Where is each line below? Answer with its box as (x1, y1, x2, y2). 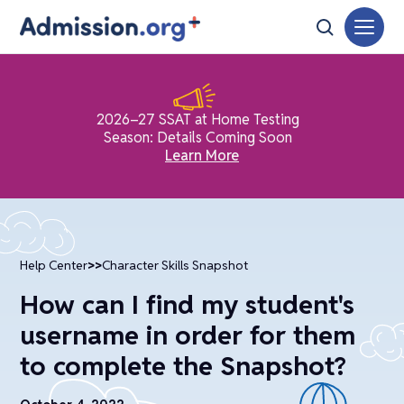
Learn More (165, 146, 239, 166)
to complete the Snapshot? (20, 349, 347, 382)
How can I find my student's (20, 288, 355, 321)
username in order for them (20, 318, 356, 352)
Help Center (20, 257, 88, 273)
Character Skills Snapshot (102, 257, 249, 273)
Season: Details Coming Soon (104, 128, 292, 148)
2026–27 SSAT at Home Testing (96, 110, 299, 130)
